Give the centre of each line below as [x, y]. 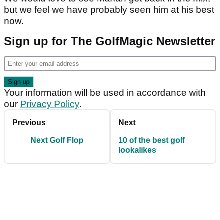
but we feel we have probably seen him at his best [109, 9]
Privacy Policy [50, 104]
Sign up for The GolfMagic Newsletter [110, 41]
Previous [29, 122]
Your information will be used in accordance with [105, 92]
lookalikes [137, 150]
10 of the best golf [151, 140]
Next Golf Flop [57, 140]
